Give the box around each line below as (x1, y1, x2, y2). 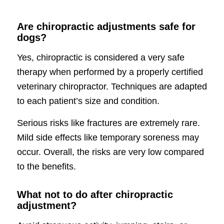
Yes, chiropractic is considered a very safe (16, 52, 184, 62)
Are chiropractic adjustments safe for (16, 20, 195, 32)
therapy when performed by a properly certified (16, 66, 203, 77)
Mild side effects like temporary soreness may (16, 132, 199, 143)
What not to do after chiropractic (16, 189, 173, 200)
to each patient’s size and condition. (16, 95, 159, 106)
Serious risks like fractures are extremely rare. (16, 118, 200, 128)
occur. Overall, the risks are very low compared (16, 147, 204, 157)
